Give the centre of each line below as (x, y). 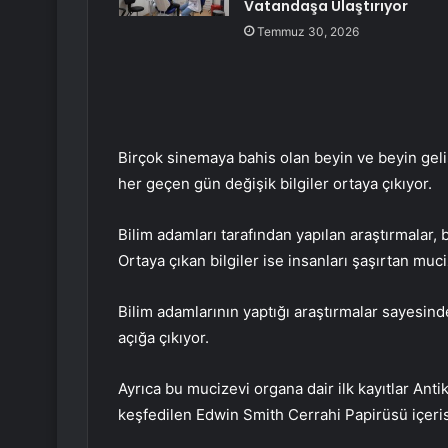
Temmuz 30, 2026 (307, 32)
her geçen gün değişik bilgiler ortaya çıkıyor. (275, 184)
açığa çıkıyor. (163, 338)
